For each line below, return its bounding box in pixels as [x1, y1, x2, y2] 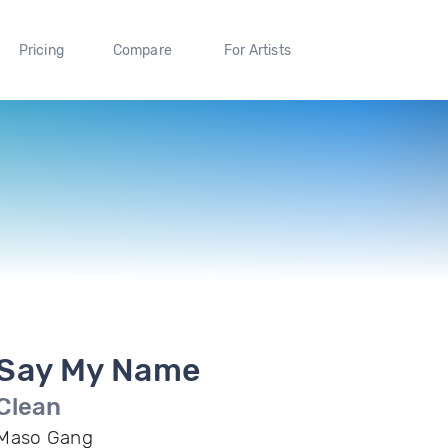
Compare [112, 41, 173, 59]
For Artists [223, 41, 291, 59]
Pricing [18, 41, 64, 59]
